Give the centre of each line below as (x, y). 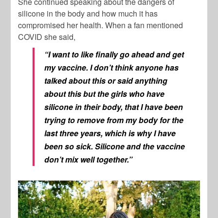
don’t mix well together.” (90, 160)
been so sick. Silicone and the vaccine (115, 146)
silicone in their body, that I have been (114, 107)
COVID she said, (47, 37)
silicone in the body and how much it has (88, 14)
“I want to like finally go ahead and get (114, 54)
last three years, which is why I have (110, 133)
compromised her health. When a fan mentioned (101, 25)
